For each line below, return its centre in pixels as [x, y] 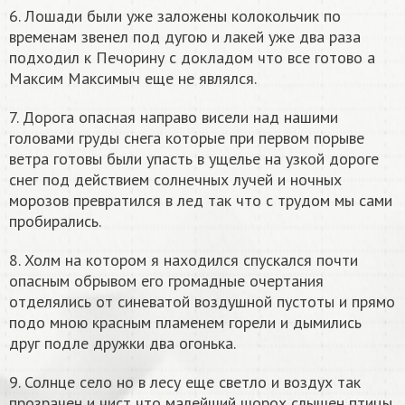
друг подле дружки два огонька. [124, 344]
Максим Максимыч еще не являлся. [135, 79]
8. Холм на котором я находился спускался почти [184, 260]
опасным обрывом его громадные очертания [166, 281]
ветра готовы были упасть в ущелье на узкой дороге [194, 159]
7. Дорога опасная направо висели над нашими [174, 118]
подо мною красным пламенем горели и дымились [185, 323]
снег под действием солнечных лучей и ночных [175, 180]
